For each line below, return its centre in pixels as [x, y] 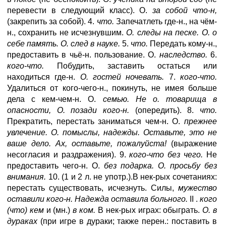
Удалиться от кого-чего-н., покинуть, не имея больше [112, 88]
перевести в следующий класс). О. [80, 10]
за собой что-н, [185, 10]
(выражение [192, 144]
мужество [197, 188]
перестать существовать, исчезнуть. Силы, [93, 188]
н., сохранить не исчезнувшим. [67, 33]
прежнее [201, 121]
